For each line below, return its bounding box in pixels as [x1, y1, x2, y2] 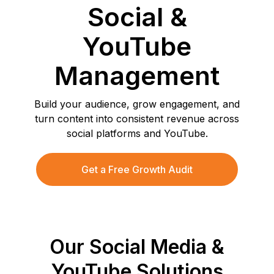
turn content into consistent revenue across [35, 113, 239, 125]
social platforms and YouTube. [66, 127, 208, 139]
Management [54, 60, 220, 91]
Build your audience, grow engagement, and [34, 98, 240, 110]
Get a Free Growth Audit [81, 163, 193, 176]
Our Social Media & [50, 235, 224, 259]
